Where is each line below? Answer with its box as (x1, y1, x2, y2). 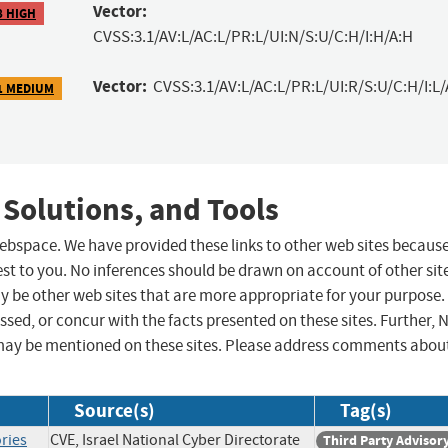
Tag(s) (340, 398, 392, 424)
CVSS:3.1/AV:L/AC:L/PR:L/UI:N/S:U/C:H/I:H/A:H (92, 26, 413, 48)
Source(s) (74, 398, 155, 424)
